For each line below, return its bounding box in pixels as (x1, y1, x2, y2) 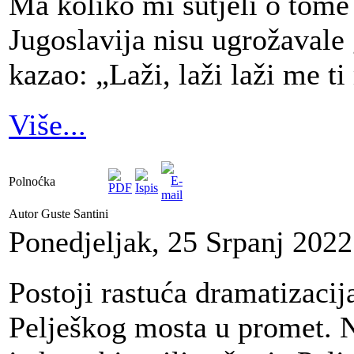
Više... (9, 107, 86, 141)
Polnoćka (9, 174, 55, 188)
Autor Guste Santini (9, 206, 111, 220)
